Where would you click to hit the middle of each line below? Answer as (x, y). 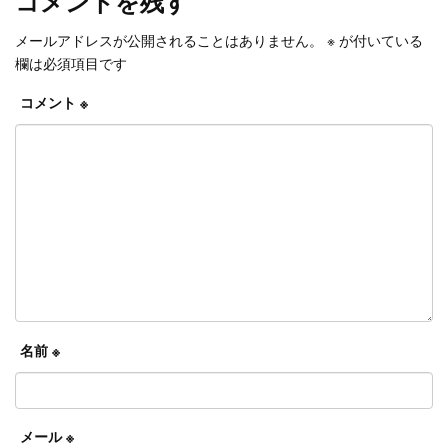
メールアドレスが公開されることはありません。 (169, 39)
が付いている (379, 39)
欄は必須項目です (71, 62)
